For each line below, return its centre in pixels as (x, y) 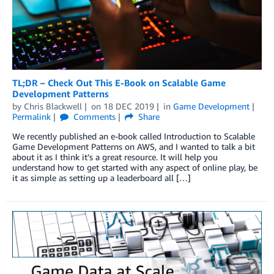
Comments (93, 117)
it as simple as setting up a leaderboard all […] (102, 178)
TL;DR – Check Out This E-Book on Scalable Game (119, 83)
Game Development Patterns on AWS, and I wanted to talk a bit (134, 147)
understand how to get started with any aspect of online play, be (135, 168)
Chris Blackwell (53, 106)
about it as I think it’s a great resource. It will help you (115, 157)
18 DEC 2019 (128, 106)
